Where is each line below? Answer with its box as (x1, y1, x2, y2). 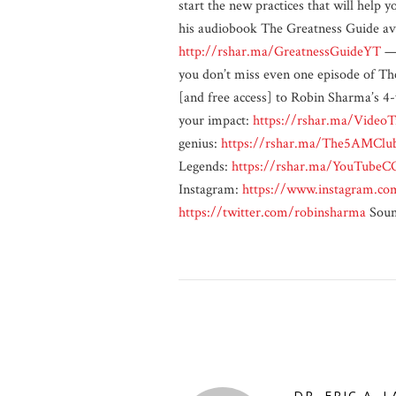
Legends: (179, 157, 232, 176)
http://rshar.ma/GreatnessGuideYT (179, 42, 381, 61)
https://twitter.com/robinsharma (179, 203, 366, 222)
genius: (179, 134, 221, 153)
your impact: (179, 111, 253, 130)
